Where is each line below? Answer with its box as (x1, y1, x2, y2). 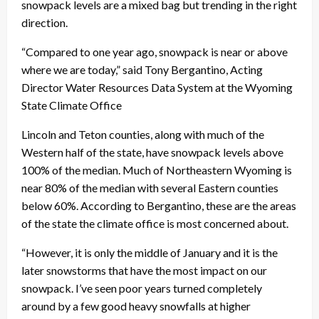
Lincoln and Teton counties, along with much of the (21, 127, 264, 141)
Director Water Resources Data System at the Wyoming (21, 80, 293, 94)
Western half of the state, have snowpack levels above (21, 145, 283, 159)
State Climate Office (21, 98, 122, 112)
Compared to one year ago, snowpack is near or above (26, 44, 288, 58)
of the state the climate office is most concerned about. (21, 216, 288, 230)
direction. (21, 15, 70, 29)
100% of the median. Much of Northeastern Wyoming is (21, 162, 292, 177)
